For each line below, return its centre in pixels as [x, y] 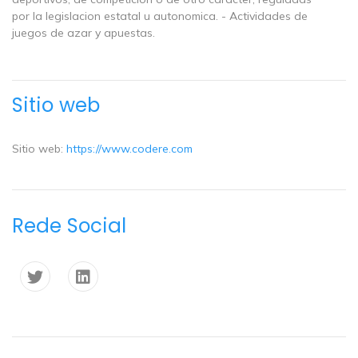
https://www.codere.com [129, 148]
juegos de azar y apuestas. [84, 33]
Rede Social [69, 225]
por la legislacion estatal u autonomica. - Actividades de [160, 16]
